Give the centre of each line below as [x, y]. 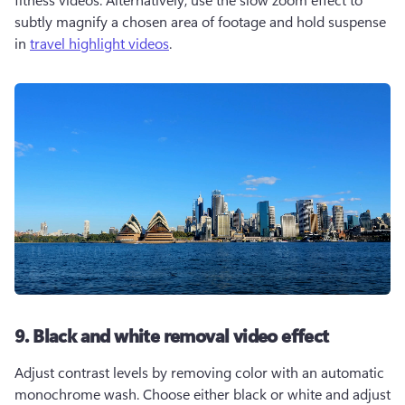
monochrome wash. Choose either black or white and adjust [202, 394]
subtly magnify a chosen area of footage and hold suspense [200, 21]
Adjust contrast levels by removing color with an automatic [199, 372]
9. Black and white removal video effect [172, 335]
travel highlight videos [99, 43]
